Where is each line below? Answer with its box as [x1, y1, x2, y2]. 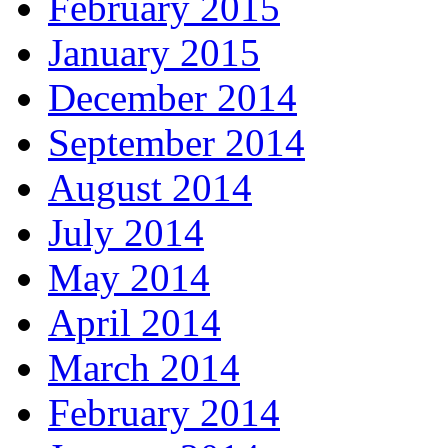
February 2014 [48, 391, 280, 435]
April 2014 [48, 301, 221, 345]
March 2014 [48, 346, 240, 390]
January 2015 [48, 31, 260, 75]
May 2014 [48, 256, 210, 300]
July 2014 [48, 211, 204, 255]
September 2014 [48, 121, 305, 165]
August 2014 [48, 166, 252, 210]
